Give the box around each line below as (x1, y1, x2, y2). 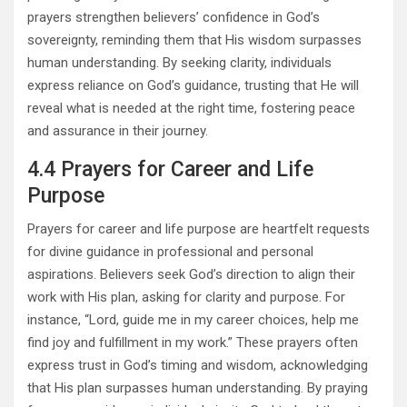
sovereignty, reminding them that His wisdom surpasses (27, 32, 362, 49)
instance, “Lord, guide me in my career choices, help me (27, 312, 359, 329)
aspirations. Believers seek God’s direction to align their (27, 266, 355, 283)
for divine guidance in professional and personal (27, 243, 313, 261)
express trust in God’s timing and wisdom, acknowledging (27, 357, 368, 374)
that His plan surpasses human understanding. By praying (27, 380, 368, 397)
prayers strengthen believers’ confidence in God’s (27, 9, 320, 26)
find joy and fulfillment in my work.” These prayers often (27, 334, 358, 352)
